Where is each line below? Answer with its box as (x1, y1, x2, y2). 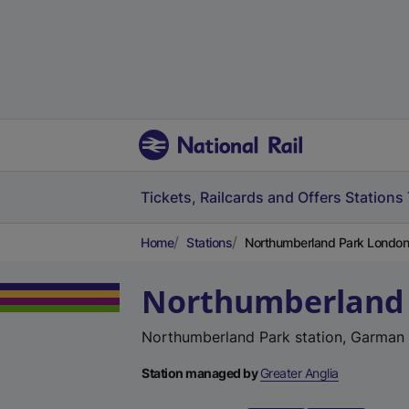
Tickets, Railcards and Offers (141, 188, 341, 206)
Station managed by (142, 365, 260, 381)
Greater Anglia (259, 365, 339, 381)
